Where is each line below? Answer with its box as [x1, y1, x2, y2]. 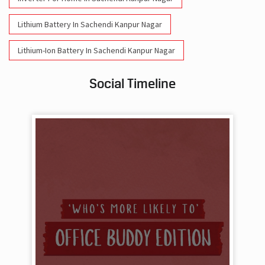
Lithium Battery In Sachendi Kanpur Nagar [18, 19, 162, 30]
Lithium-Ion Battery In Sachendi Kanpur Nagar [18, 45, 175, 56]
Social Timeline [89, 76, 176, 92]
